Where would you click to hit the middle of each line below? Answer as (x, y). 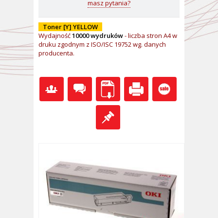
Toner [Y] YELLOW (70, 27)
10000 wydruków (98, 36)
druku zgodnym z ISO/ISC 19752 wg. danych (102, 44)
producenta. (56, 53)
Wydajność (55, 36)
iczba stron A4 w (153, 36)
